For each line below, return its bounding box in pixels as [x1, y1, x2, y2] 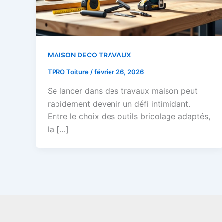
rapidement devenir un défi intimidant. [48, 98, 190, 109]
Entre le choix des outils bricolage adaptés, [48, 111, 210, 121]
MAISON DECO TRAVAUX [48, 51, 131, 59]
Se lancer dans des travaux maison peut [48, 85, 198, 96]
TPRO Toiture [48, 68, 90, 76]
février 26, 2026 [94, 68, 144, 76]
